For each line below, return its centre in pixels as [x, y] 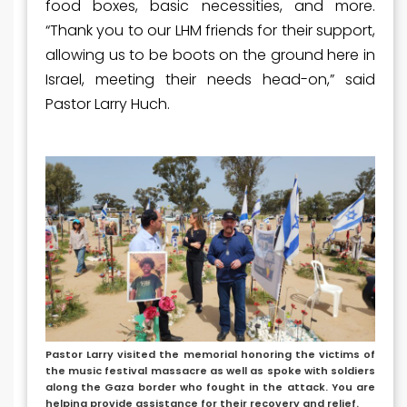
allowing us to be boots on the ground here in [210, 55]
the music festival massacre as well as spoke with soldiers [210, 371]
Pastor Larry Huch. [108, 104]
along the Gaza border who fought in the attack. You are [210, 387]
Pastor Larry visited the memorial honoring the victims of [210, 355]
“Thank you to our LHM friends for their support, [210, 30]
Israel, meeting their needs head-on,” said [210, 79]
